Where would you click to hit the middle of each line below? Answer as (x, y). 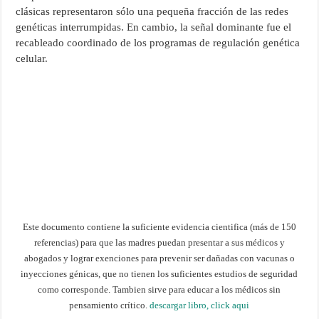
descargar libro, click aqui (200, 305)
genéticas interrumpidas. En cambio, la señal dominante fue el (154, 27)
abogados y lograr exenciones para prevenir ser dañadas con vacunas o (159, 258)
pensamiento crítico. (110, 305)
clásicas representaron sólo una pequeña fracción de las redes (152, 11)
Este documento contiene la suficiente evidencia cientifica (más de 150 (159, 226)
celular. (32, 58)
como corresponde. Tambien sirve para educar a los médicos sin (159, 289)
